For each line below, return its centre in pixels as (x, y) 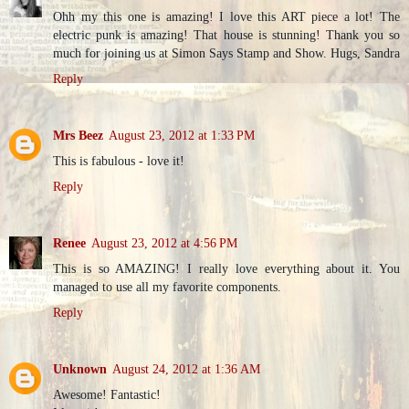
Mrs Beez (78, 135)
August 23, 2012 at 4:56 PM (164, 242)
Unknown (80, 368)
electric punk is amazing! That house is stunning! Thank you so (226, 34)
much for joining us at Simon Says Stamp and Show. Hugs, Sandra (226, 52)
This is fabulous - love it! (119, 160)
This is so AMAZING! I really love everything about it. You (226, 268)
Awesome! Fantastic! (107, 394)
